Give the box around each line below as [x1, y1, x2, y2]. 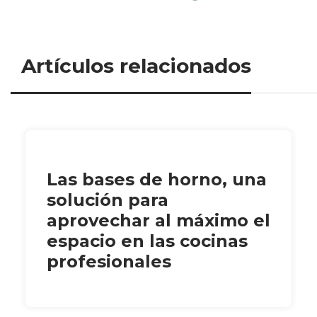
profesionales [47, 250, 171, 272]
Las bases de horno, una [47, 168, 267, 190]
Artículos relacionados [21, 53, 251, 78]
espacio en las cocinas [47, 230, 248, 251]
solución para [47, 189, 168, 210]
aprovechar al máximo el [47, 209, 270, 231]
